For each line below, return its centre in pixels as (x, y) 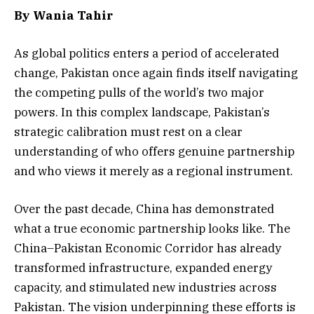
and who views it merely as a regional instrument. (153, 171)
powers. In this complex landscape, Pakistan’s (142, 112)
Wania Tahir (73, 15)
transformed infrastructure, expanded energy (143, 268)
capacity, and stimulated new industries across (145, 288)
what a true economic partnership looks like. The (152, 229)
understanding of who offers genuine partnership (154, 151)
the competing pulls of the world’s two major (139, 92)
